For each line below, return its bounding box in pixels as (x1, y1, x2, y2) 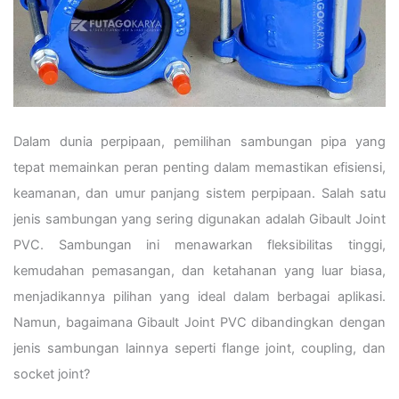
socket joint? (13, 366, 90, 383)
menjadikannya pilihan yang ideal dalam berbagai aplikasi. (13, 289, 386, 305)
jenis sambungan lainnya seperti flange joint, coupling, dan (13, 340, 386, 357)
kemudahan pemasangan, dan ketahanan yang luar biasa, (13, 263, 386, 280)
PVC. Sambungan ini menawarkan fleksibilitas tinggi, (13, 237, 386, 254)
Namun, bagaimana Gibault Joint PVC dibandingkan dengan (13, 314, 386, 331)
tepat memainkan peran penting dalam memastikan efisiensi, (13, 159, 386, 176)
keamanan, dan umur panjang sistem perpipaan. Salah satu (13, 185, 386, 202)
